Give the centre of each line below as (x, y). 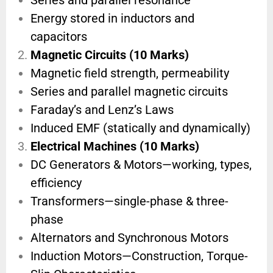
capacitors (59, 37)
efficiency (56, 183)
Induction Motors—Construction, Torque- (139, 256)
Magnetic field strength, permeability (130, 73)
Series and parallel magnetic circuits (129, 92)
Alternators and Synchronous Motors (129, 238)
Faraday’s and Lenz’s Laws (102, 110)
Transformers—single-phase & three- (129, 201)
